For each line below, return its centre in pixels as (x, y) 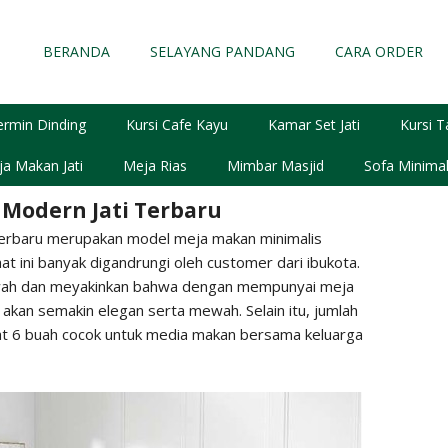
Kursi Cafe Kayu (177, 124)
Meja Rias (154, 165)
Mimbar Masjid (275, 165)
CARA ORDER (378, 51)
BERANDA (76, 51)
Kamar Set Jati (314, 124)
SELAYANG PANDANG (222, 51)
